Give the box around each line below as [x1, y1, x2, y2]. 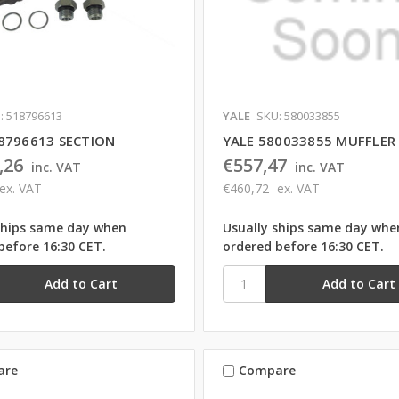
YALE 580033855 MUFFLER [222, 131, 396, 150]
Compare [238, 362, 296, 379]
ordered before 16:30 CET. [222, 237, 384, 255]
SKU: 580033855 [256, 107, 340, 124]
